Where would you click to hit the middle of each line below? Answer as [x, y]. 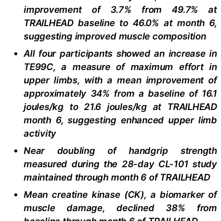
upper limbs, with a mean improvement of [120, 80]
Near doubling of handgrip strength [120, 151]
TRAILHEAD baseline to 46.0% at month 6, [120, 23]
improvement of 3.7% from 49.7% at [120, 10]
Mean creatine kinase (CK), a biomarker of [120, 195]
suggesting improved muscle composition [115, 36]
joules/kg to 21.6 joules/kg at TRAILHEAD [120, 107]
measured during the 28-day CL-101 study [120, 164]
